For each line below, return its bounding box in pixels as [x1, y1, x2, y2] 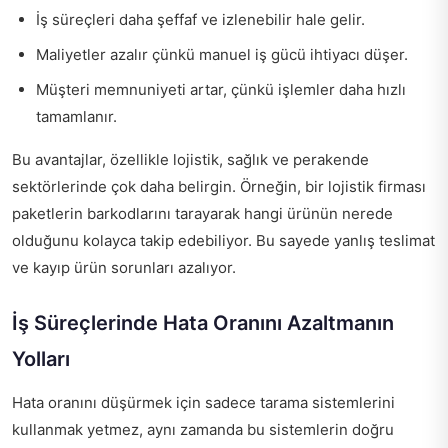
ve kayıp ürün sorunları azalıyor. [12, 258, 236, 277]
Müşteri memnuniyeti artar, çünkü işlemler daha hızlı [36, 80, 406, 99]
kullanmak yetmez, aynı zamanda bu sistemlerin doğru [12, 420, 394, 439]
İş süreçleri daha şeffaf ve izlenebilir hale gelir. [36, 10, 365, 29]
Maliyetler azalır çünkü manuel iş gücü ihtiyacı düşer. [36, 45, 408, 64]
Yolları [12, 347, 70, 371]
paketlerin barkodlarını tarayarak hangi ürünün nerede [12, 204, 393, 223]
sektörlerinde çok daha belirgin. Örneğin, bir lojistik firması [12, 177, 426, 196]
